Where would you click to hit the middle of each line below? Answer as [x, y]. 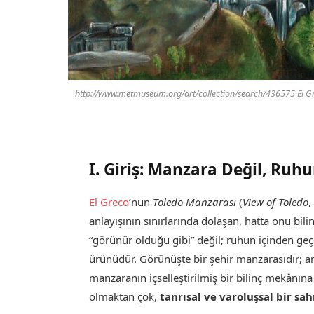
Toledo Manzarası [195, 202]
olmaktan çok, [125, 297]
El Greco [109, 202]
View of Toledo [276, 202]
